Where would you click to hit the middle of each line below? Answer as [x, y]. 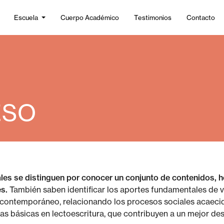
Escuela [26, 17]
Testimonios [152, 17]
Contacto [200, 17]
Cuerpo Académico [89, 17]
